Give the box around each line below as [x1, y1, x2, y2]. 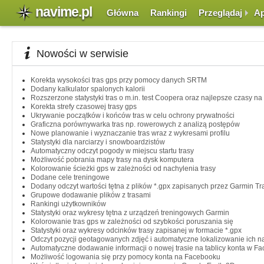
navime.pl [35, 4, 92, 19]
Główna [107, 8, 138, 18]
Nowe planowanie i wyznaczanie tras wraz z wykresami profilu [31, 129, 230, 137]
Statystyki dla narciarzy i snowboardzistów [31, 138, 165, 146]
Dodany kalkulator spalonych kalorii [31, 85, 145, 93]
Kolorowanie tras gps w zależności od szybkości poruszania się [31, 217, 233, 226]
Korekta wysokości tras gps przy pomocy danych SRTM [31, 76, 207, 84]
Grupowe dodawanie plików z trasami [31, 191, 151, 199]
